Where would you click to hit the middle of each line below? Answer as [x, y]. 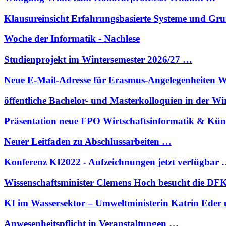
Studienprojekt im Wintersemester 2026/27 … [98, 60]
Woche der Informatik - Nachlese [72, 39]
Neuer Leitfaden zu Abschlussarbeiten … [88, 141]
